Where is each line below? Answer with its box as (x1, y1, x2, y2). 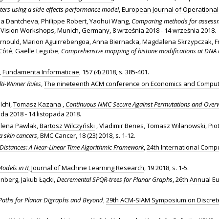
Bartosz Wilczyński (40, 121, 95, 130)
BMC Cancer (40, 131, 76, 140)
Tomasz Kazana (13, 99, 61, 109)
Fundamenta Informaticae (2, 67, 79, 76)
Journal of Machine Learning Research (31, 163, 144, 172)
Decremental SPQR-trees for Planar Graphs (57, 175, 173, 184)
